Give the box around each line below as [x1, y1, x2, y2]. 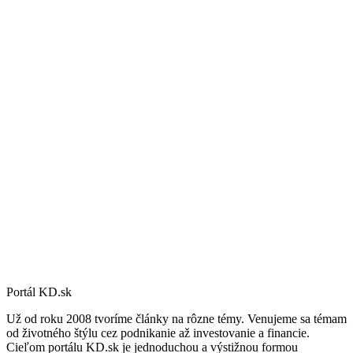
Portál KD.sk [6, 284, 72, 299]
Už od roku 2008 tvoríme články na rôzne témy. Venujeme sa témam [6, 311, 347, 325]
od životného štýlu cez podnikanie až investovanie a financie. [6, 325, 310, 340]
